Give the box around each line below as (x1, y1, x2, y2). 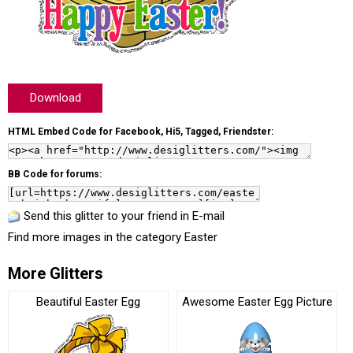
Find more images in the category (8, 230, 184, 244)
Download (29, 91, 81, 105)
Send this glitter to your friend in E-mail (24, 209, 225, 223)
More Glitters (8, 264, 103, 283)
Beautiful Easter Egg (36, 295, 140, 309)
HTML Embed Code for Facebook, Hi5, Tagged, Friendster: (8, 126, 273, 137)
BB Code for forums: (8, 169, 102, 180)
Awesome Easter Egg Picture (181, 295, 333, 309)
